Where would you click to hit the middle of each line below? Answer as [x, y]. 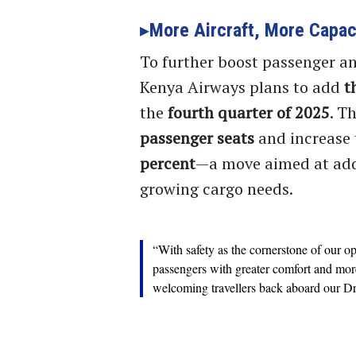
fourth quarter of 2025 [249, 112]
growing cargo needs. [217, 188]
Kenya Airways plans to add [242, 87]
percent [168, 163]
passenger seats [197, 137]
